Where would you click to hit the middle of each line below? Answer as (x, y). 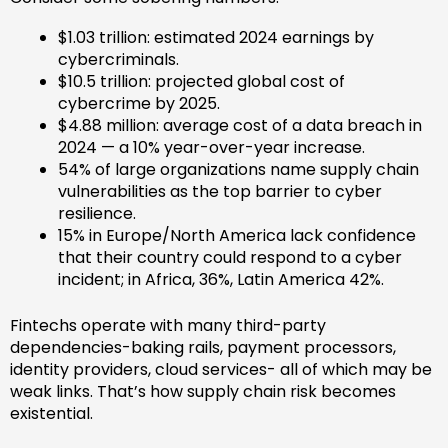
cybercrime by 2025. (139, 103)
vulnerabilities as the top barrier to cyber (220, 191)
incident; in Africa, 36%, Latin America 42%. (221, 279)
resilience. (97, 213)
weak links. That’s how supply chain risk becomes (203, 391)
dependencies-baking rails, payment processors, (203, 347)
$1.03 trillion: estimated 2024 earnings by (216, 37)
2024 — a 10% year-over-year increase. (211, 147)
